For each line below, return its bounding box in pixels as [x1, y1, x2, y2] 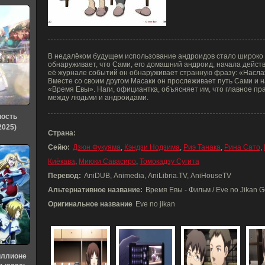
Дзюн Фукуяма [73, 143, 121, 151]
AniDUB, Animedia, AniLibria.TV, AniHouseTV [84, 172, 231, 180]
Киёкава [48, 157, 75, 166]
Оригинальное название [48, 200, 132, 208]
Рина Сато [224, 143, 260, 151]
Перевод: [48, 172, 81, 180]
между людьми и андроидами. [48, 93, 148, 102]
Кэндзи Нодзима [124, 143, 180, 151]
